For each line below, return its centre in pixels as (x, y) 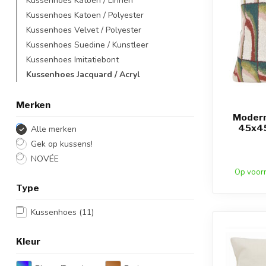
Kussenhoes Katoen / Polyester (85, 15)
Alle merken (54, 129)
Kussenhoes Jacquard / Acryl (83, 75)
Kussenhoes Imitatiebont (72, 60)
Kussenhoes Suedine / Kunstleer (87, 45)
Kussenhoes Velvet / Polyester (84, 30)
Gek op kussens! (62, 144)
